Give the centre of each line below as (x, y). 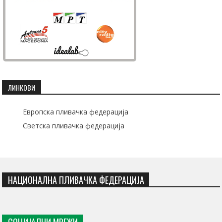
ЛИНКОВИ (22, 88)
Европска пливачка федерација (76, 112)
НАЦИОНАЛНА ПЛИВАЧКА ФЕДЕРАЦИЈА (76, 180)
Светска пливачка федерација (74, 126)
